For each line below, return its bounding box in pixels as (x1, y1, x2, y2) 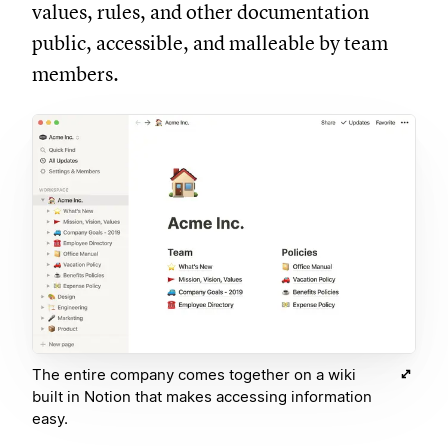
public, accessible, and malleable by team (64, 30, 420, 56)
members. (64, 61, 151, 87)
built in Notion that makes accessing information (64, 387, 404, 407)
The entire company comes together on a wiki (64, 365, 388, 385)
